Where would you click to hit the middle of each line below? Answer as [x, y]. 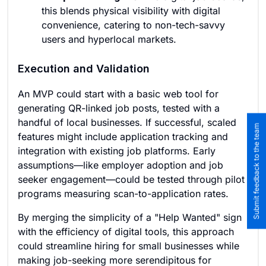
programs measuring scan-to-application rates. [123, 194]
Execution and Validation [84, 69]
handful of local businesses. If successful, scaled [127, 122]
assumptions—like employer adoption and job [121, 165]
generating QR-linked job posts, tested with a [119, 108]
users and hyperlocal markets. [109, 39]
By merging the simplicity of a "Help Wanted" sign [130, 217]
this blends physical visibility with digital [131, 11]
